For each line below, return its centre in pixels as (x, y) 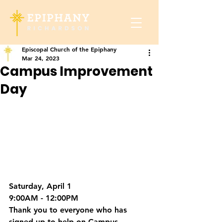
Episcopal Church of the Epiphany (69, 49)
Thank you (28, 210)
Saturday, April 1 (40, 186)
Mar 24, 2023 (41, 58)
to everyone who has (88, 210)
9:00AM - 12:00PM (44, 198)
